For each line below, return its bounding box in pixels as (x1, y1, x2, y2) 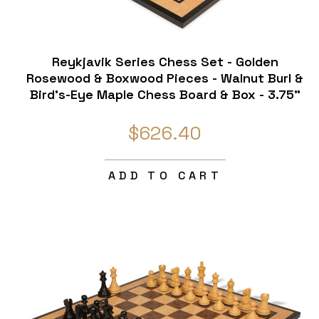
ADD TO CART (108, 168, 223, 184)
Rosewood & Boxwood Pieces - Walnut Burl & (26, 70, 304, 87)
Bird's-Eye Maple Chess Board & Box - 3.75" (29, 86, 300, 103)
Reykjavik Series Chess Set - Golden (51, 53, 278, 70)
